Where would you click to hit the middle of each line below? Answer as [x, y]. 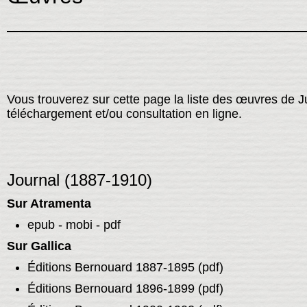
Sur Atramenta [49, 204]
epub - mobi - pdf [74, 225]
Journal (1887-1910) [79, 180]
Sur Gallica [39, 246]
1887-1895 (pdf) [179, 268]
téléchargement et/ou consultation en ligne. [124, 114]
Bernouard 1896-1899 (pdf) [147, 289]
